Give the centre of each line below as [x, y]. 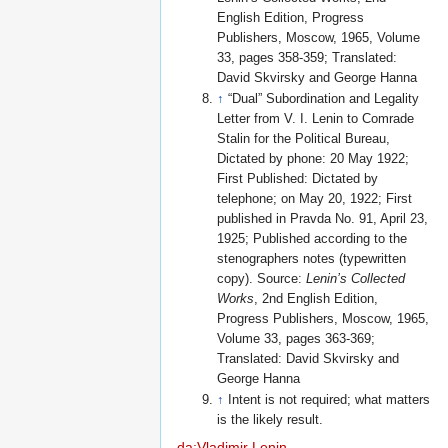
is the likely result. [270, 420]
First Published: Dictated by [298, 178]
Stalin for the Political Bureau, [304, 138]
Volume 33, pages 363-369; [296, 338]
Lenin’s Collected [356, 278]
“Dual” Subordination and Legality [324, 98]
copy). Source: [262, 278]
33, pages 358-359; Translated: [307, 57]
